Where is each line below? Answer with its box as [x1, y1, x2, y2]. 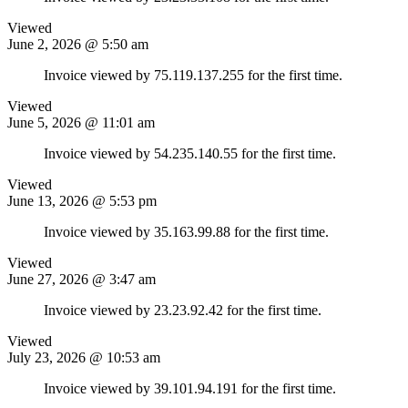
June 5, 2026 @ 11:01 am [7, 114, 155, 130]
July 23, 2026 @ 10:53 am [7, 349, 160, 365]
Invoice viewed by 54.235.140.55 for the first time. [44, 145, 336, 161]
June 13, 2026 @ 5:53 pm [7, 192, 157, 209]
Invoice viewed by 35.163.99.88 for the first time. [44, 223, 329, 240]
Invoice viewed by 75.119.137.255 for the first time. [44, 66, 342, 83]
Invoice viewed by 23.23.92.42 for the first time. [44, 301, 321, 318]
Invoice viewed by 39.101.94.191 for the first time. [44, 380, 336, 396]
